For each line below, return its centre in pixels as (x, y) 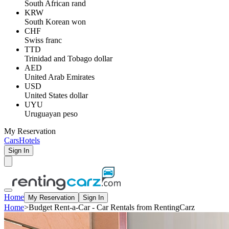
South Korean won (55, 22)
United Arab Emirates (60, 77)
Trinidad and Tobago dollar (68, 59)
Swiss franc (43, 40)
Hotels (29, 140)
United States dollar (56, 95)
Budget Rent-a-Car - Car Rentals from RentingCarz (112, 207)
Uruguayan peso (51, 114)
